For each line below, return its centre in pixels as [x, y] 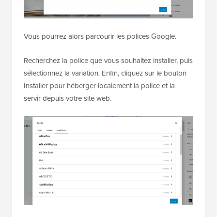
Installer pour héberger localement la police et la [99, 85]
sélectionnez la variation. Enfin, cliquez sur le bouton [105, 73]
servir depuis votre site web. [68, 98]
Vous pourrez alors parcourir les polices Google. [100, 36]
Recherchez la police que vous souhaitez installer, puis [108, 60]
